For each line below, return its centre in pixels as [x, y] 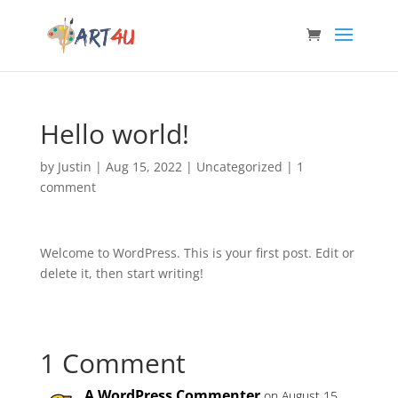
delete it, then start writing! [121, 273]
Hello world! [114, 134]
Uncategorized [239, 167]
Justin [74, 167]
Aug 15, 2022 [143, 167]
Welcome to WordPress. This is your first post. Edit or [197, 253]
